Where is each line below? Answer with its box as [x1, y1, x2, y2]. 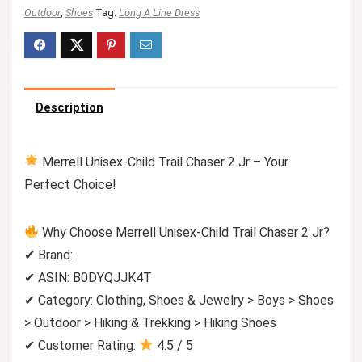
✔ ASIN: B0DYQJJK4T [24, 269, 152, 285]
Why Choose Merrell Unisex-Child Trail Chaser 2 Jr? [39, 224, 330, 240]
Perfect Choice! [24, 176, 116, 192]
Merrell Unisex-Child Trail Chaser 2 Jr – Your [39, 154, 289, 170]
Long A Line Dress [119, 6, 200, 19]
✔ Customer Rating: [24, 337, 139, 353]
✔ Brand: [24, 246, 73, 263]
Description [36, 99, 103, 115]
